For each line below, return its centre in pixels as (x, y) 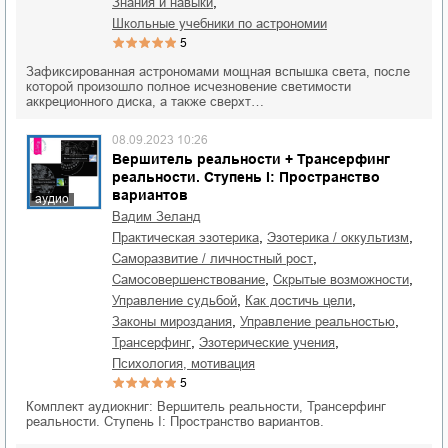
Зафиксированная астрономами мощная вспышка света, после (218, 71)
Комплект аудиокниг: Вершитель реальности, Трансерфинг (206, 406)
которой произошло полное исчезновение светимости (188, 86)
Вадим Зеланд (161, 216)
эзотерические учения (271, 342)
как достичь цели (302, 300)
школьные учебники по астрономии (225, 23)
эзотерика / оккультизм (342, 237)
